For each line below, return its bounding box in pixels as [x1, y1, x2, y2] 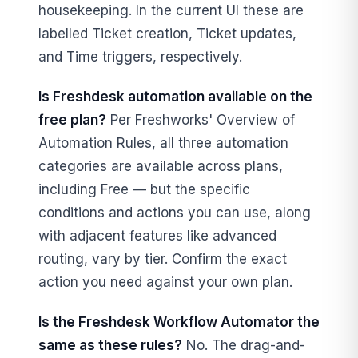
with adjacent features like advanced [38, 228, 276, 245]
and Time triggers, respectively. [38, 48, 242, 65]
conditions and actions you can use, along [38, 205, 311, 221]
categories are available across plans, [38, 158, 283, 175]
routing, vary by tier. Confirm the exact [38, 251, 287, 268]
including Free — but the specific [38, 181, 250, 198]
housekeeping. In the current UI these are [38, 2, 304, 18]
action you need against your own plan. [38, 274, 292, 291]
